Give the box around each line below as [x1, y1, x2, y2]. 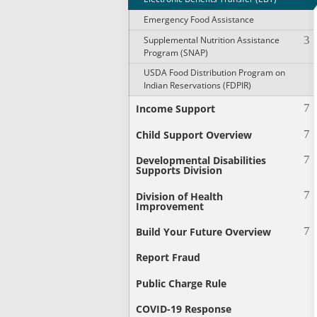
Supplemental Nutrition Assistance [143, 33, 279, 46]
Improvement [136, 199, 204, 213]
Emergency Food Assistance [143, 13, 254, 26]
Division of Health [136, 189, 224, 203]
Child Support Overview [136, 127, 253, 142]
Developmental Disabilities [136, 154, 267, 168]
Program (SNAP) [143, 46, 208, 59]
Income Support [136, 102, 216, 116]
